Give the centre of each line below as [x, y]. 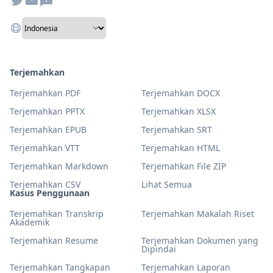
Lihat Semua [167, 184]
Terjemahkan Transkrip [57, 214]
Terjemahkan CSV [45, 184]
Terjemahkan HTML [181, 148]
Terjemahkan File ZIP [184, 166]
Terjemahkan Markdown [59, 166]
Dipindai [159, 249]
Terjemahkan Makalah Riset [198, 214]
